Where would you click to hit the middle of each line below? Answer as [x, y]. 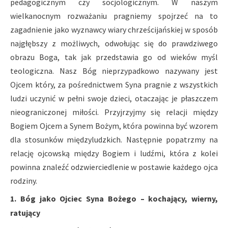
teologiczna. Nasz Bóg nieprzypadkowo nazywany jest [114, 71]
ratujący [25, 213]
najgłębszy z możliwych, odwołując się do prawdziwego [114, 44]
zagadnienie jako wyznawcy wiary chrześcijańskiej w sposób [114, 30]
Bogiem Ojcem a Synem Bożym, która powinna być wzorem [114, 126]
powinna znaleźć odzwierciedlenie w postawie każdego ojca [114, 167]
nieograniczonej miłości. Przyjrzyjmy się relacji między [114, 112]
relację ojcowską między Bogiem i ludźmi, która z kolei [114, 153]
